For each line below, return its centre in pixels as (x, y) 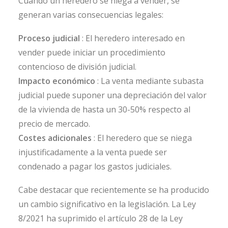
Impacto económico (57, 81)
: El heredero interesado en (133, 38)
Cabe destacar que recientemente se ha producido (114, 190)
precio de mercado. (54, 124)
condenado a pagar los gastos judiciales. (95, 166)
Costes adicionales (55, 138)
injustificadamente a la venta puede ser (93, 152)
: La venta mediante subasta (150, 81)
